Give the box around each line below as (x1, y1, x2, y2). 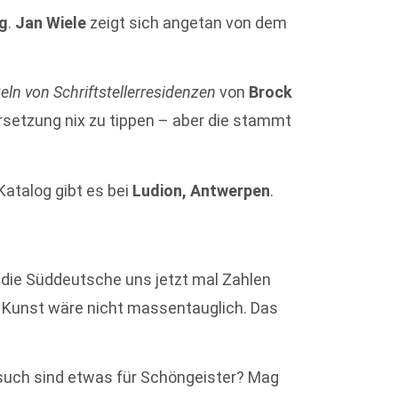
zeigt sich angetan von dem (86, 12, 288, 32)
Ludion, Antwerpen (132, 180, 271, 200)
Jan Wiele (15, 12, 87, 32)
